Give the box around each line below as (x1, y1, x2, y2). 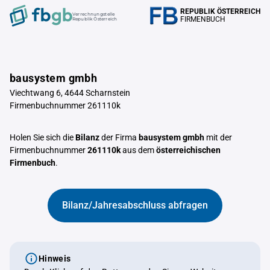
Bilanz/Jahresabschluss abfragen (62, 199, 208, 211)
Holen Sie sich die (10, 133, 75, 142)
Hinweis (39, 254, 71, 263)
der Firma (99, 133, 139, 142)
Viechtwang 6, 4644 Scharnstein (10, 88, 130, 98)
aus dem (121, 145, 156, 155)
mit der (204, 133, 232, 142)
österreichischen (156, 145, 221, 155)
